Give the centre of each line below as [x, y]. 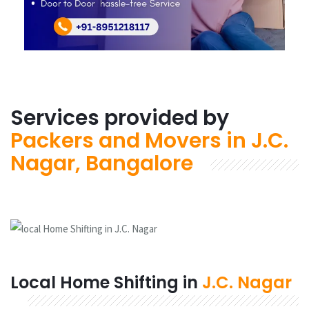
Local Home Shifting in [106, 282]
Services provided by [120, 118]
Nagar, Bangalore [102, 164]
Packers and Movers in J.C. [149, 141]
